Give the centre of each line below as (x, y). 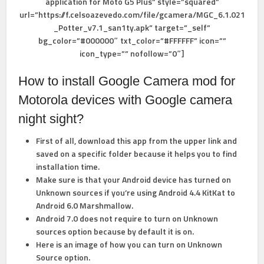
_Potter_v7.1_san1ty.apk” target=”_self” (132, 27)
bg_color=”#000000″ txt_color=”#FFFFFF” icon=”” (132, 40)
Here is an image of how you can (96, 244)
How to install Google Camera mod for (127, 81)
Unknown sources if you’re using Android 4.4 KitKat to (136, 192)
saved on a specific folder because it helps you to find (137, 154)
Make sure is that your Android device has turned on (134, 179)
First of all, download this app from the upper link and (137, 141)
